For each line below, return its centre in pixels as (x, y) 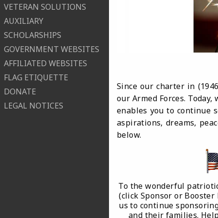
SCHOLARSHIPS (33, 35)
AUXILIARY (24, 21)
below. (129, 135)
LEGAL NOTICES (34, 106)
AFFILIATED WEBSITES (45, 64)
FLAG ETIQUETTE (36, 78)
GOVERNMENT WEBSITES (52, 49)
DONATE (20, 92)
